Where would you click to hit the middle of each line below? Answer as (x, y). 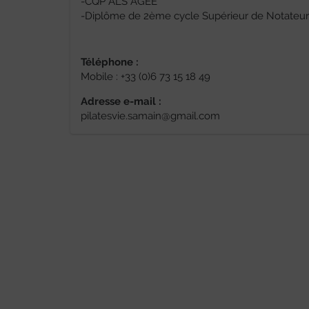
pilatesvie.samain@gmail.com (150, 116)
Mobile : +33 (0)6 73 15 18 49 (146, 77)
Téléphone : (110, 62)
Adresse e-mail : (121, 101)
